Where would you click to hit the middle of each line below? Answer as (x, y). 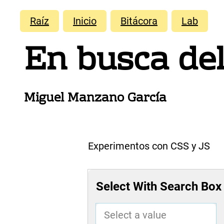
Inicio (85, 21)
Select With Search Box (159, 187)
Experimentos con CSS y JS (149, 146)
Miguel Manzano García (95, 98)
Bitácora (139, 21)
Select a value (135, 215)
